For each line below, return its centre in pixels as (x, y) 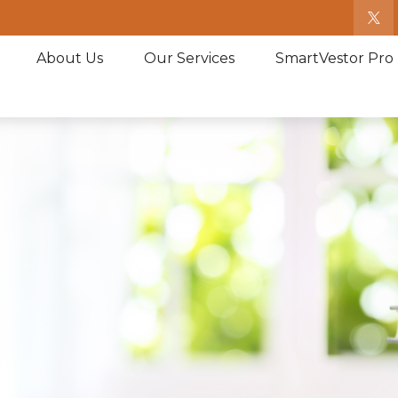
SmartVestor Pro (335, 58)
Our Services (190, 58)
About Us (70, 58)
